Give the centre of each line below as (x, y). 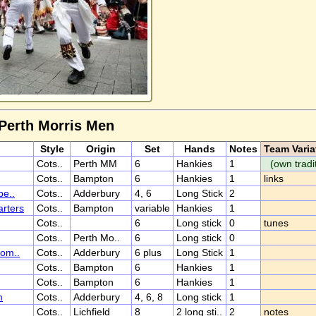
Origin (101, 149)
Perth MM (95, 164)
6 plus (148, 253)
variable (152, 208)
